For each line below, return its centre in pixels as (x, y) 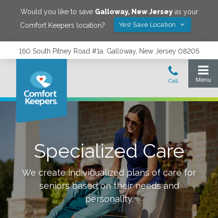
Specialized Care (109, 151)
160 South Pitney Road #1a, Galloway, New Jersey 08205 (109, 51)
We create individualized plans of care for (109, 173)
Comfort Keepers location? (62, 25)
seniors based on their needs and (109, 186)
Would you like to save (57, 12)
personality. (109, 199)
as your (185, 12)
